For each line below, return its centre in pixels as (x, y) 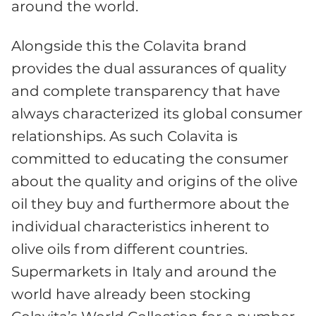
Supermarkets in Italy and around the (144, 271)
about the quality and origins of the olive (154, 181)
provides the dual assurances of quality (149, 68)
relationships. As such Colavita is (124, 136)
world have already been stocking (131, 294)
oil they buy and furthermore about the (150, 203)
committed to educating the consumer (150, 158)
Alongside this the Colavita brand (129, 45)
